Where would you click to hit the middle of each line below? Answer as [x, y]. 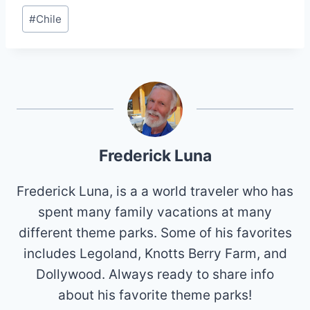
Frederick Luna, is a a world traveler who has [155, 192]
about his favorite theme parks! [155, 295]
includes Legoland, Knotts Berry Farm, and [155, 254]
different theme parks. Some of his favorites [155, 233]
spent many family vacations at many [155, 212]
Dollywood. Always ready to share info [155, 275]
